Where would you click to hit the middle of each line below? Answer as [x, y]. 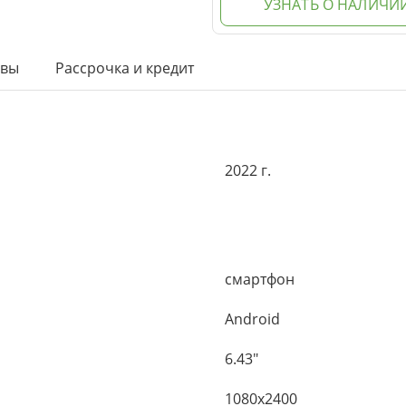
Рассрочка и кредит [125, 68]
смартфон [260, 279]
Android [252, 319]
